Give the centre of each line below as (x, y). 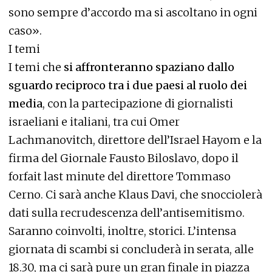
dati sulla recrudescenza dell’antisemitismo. (127, 213)
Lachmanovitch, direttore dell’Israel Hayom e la (135, 140)
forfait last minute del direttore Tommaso (120, 176)
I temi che (36, 67)
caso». (25, 31)
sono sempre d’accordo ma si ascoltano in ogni (133, 12)
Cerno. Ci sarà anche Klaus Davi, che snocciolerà (135, 195)
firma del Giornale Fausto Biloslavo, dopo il (124, 158)
